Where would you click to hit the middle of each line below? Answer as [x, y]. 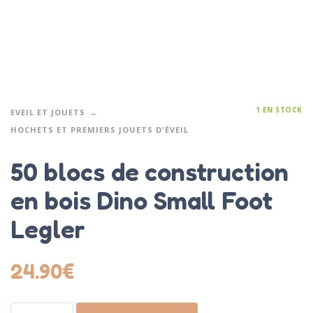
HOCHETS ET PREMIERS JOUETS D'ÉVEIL [100, 129]
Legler [48, 229]
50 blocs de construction [150, 172]
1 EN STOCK [279, 109]
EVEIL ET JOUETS [48, 112]
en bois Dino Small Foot [141, 201]
